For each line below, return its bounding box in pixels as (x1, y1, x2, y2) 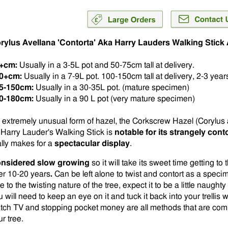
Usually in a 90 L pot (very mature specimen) (36, 95, 195, 103)
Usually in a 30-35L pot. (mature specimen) (36, 83, 189, 92)
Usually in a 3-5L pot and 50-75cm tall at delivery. (19, 61, 194, 69)
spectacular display (54, 139, 130, 148)
